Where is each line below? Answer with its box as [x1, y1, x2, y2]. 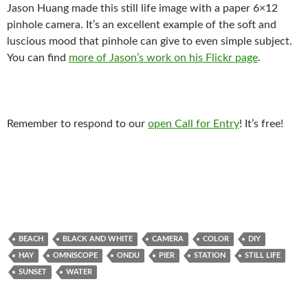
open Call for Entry [148, 118, 239, 129]
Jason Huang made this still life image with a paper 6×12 [7, 3, 278, 14]
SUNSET [19, 268, 47, 276]
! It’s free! [239, 118, 283, 129]
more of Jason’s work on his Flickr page [69, 52, 258, 63]
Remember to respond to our [7, 118, 148, 129]
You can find [7, 52, 69, 63]
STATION [194, 252, 225, 259]
